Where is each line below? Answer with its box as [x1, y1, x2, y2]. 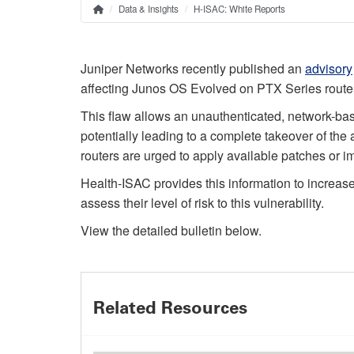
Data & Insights [119, 2, 179, 15]
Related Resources [93, 296, 247, 318]
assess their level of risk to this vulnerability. [81, 193, 327, 212]
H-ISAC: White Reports [194, 2, 285, 15]
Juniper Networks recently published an [81, 58, 305, 77]
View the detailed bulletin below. [81, 220, 265, 239]
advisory [305, 58, 352, 77]
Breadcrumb [81, 8, 210, 35]
